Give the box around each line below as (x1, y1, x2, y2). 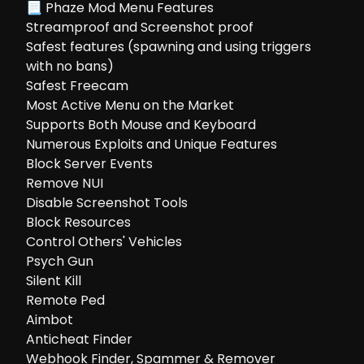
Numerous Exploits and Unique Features (26, 135, 277, 154)
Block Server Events (26, 154, 153, 173)
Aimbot (26, 310, 73, 329)
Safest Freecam (26, 76, 128, 95)
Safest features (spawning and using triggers (26, 37, 311, 56)
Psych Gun (26, 252, 93, 271)
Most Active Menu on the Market (26, 96, 234, 115)
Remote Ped (26, 291, 105, 310)
